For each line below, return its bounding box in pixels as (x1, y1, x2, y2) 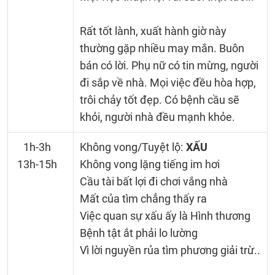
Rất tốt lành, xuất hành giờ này (79, 25, 227, 37)
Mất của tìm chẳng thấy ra (79, 192, 207, 205)
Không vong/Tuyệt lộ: (79, 141, 183, 153)
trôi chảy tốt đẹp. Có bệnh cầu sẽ (79, 93, 239, 106)
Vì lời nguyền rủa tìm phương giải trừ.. (79, 244, 260, 257)
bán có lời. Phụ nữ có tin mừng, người (79, 59, 258, 72)
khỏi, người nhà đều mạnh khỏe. (79, 110, 235, 123)
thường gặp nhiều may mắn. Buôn (79, 42, 244, 55)
